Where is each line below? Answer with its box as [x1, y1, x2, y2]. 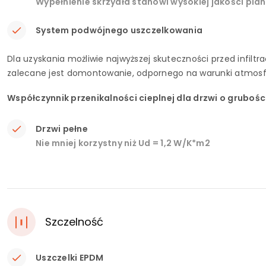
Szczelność [45, 214, 103, 229]
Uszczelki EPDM [36, 252, 104, 264]
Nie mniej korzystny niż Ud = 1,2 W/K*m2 [36, 137, 210, 149]
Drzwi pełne [36, 123, 88, 135]
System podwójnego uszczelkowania [36, 24, 202, 36]
